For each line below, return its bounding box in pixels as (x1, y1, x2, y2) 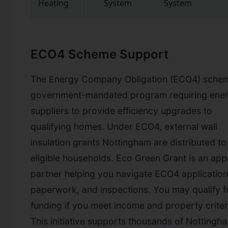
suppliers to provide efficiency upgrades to (31, 105, 212, 116)
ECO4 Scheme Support (31, 46, 168, 62)
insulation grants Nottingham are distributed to (31, 136, 226, 148)
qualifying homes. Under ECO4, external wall (31, 121, 217, 132)
